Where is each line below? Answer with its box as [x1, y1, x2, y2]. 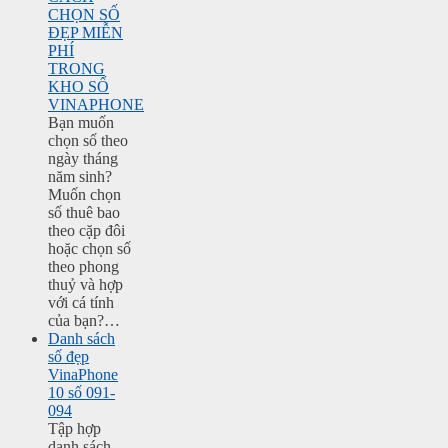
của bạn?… [48, 311, 120, 329]
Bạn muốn [48, 113, 114, 131]
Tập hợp [48, 419, 101, 437]
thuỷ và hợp [48, 275, 123, 293]
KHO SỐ [48, 77, 109, 95]
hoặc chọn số [48, 239, 131, 257]
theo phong [48, 257, 119, 275]
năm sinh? [48, 167, 112, 185]
